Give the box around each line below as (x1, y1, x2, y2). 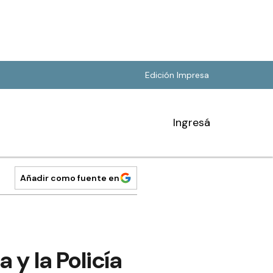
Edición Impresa (145, 69, 209, 80)
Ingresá (173, 115, 210, 130)
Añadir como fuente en (20, 172, 119, 183)
